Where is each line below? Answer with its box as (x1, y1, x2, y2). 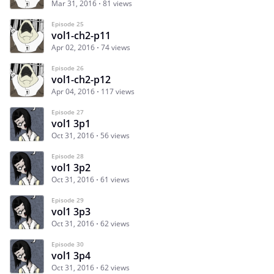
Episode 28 (51, 152, 84, 161)
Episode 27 (51, 108, 84, 117)
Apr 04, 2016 (51, 86, 95, 97)
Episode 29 (51, 196, 84, 205)
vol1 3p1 (51, 117, 91, 131)
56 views (100, 130, 130, 141)
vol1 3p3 (51, 205, 91, 219)
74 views (101, 42, 130, 53)
